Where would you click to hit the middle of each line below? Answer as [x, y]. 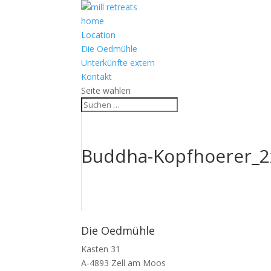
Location [99, 35]
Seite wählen [106, 90]
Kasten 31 [101, 249]
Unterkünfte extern [118, 63]
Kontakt [97, 77]
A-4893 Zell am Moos [124, 263]
